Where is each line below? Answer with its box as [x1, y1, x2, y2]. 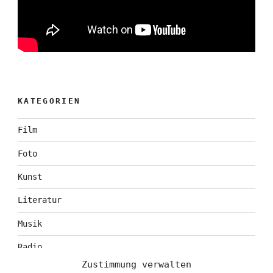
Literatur [17, 195, 62, 205]
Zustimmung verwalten [82, 259, 191, 270]
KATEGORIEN [17, 96, 81, 105]
